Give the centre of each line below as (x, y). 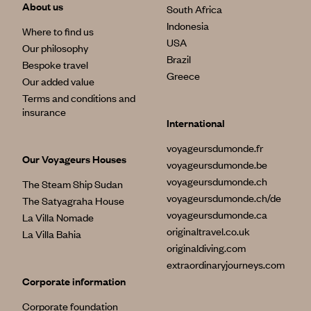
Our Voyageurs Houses (74, 159)
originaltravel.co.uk (208, 231)
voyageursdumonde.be (217, 164)
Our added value (58, 81)
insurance (44, 111)
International (196, 123)
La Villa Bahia (52, 234)
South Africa (194, 9)
